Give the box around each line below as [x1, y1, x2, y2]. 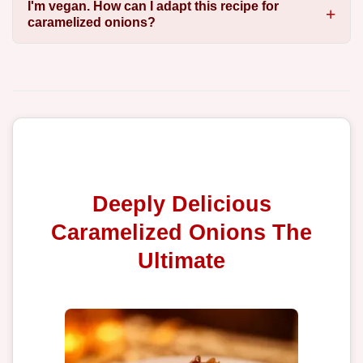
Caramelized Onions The [51, 220, 312, 246]
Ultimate [138, 248, 225, 274]
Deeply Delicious [92, 191, 271, 217]
